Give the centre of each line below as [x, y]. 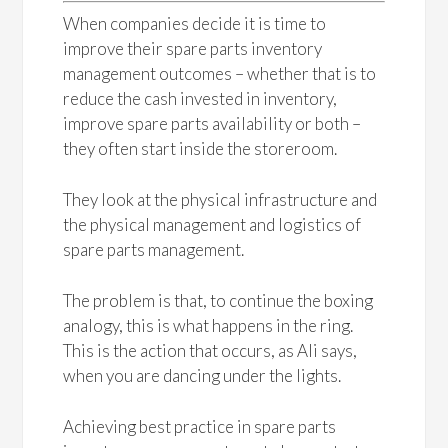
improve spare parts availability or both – [212, 123]
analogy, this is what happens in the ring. [208, 325]
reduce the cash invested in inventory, [200, 98]
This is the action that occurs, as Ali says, [210, 350]
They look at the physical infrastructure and [220, 199]
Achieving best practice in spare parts [200, 426]
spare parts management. [154, 249]
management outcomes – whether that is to [220, 73]
